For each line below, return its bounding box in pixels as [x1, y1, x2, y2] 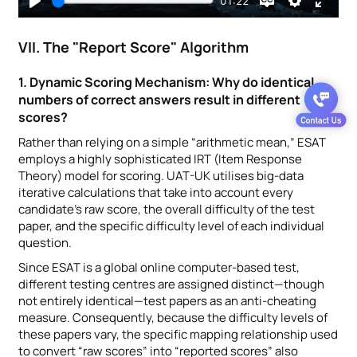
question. [18, 233, 72, 251]
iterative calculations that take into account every [18, 183, 293, 201]
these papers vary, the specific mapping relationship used [18, 325, 338, 343]
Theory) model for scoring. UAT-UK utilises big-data [18, 167, 304, 184]
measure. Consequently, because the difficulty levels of [18, 308, 328, 326]
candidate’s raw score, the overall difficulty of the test [18, 200, 315, 218]
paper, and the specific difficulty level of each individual [18, 217, 324, 234]
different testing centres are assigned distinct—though [18, 275, 324, 292]
